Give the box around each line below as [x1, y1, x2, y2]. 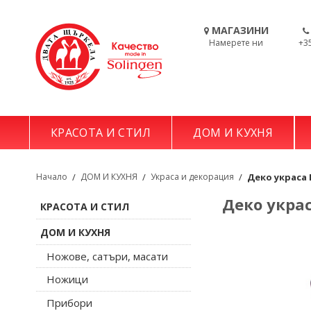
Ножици [47, 272, 88, 287]
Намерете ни [209, 37, 263, 49]
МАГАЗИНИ [211, 24, 269, 37]
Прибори [47, 295, 92, 310]
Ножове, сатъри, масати [47, 249, 168, 263]
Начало [36, 171, 67, 183]
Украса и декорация [151, 171, 234, 183]
